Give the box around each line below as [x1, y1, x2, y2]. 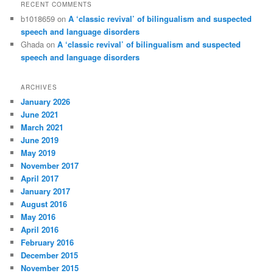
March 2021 [21, 121, 64, 133]
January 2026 [21, 95, 71, 107]
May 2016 [21, 210, 56, 222]
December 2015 [21, 249, 79, 261]
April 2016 [21, 223, 59, 235]
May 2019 [21, 146, 56, 158]
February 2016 [21, 236, 74, 248]
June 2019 [21, 133, 59, 146]
